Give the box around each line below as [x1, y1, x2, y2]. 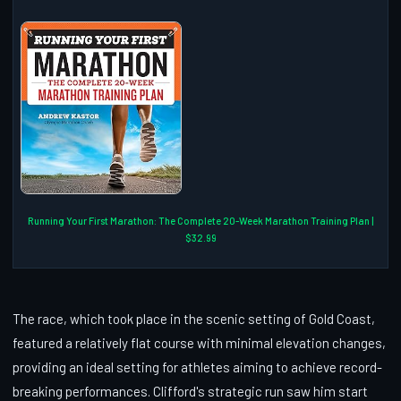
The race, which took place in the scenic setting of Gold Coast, [13, 310, 375, 327]
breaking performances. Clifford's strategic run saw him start [13, 382, 368, 399]
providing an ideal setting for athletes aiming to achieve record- [13, 358, 382, 375]
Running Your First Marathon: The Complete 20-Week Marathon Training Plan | [28, 214, 373, 226]
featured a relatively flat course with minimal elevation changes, [13, 334, 386, 351]
